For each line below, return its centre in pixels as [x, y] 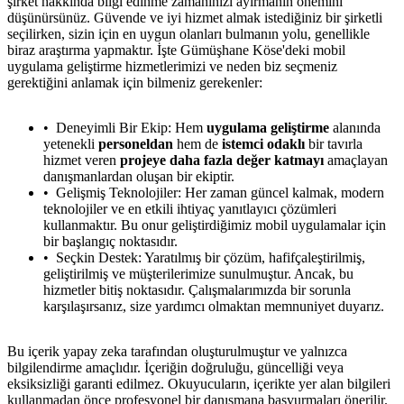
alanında [355, 127]
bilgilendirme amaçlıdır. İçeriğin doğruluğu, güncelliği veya [175, 367]
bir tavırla [334, 143]
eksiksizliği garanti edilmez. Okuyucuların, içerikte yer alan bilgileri [199, 383]
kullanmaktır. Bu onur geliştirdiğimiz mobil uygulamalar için [215, 225]
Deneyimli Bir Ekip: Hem [131, 127]
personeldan [136, 143]
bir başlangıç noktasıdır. [110, 241]
